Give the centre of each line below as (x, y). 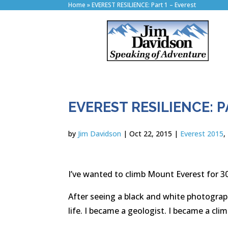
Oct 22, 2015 (151, 134)
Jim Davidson (100, 134)
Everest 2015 (202, 134)
